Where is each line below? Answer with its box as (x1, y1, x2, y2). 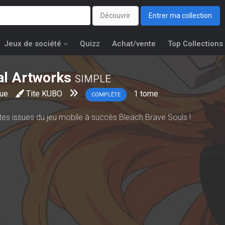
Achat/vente (112, 39, 156, 48)
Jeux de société (4, 39, 61, 48)
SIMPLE (75, 73, 111, 85)
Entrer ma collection (149, 12, 212, 20)
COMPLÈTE (91, 91, 121, 98)
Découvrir (100, 12, 131, 20)
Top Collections (168, 39, 223, 48)
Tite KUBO (26, 89, 62, 98)
